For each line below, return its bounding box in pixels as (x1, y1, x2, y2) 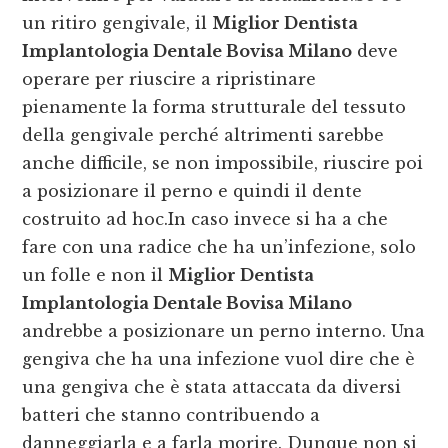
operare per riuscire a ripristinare (22, 69, 317, 90)
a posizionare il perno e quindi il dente (22, 181, 363, 202)
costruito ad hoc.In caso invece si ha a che (22, 209, 389, 230)
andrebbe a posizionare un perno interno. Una (22, 321, 426, 342)
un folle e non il (22, 265, 169, 286)
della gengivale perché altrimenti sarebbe (22, 125, 385, 146)
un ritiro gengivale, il (22, 13, 213, 34)
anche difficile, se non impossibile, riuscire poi (22, 153, 424, 174)
